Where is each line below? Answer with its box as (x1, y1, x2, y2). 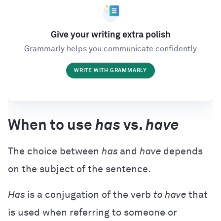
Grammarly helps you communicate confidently (24, 45, 197, 53)
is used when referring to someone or (8, 207, 177, 218)
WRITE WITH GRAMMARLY (74, 68, 147, 74)
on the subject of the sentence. (8, 164, 151, 174)
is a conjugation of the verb (27, 189, 153, 200)
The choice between (8, 146, 102, 156)
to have (153, 189, 188, 200)
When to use (8, 118, 95, 133)
